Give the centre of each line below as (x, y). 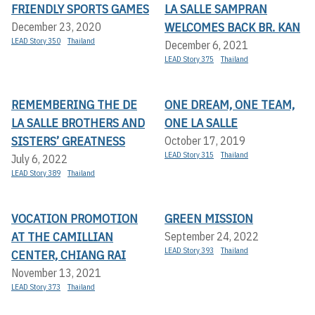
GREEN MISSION (209, 219)
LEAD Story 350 (36, 41)
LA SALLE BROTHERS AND (78, 123)
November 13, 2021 (56, 273)
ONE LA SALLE (201, 123)
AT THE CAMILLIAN (62, 237)
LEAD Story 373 (36, 287)
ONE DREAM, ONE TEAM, (230, 105)
